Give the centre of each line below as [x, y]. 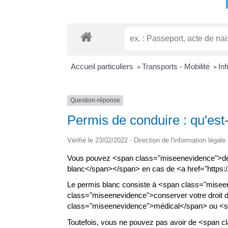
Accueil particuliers [103, 67]
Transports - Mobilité [177, 67]
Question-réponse [95, 101]
